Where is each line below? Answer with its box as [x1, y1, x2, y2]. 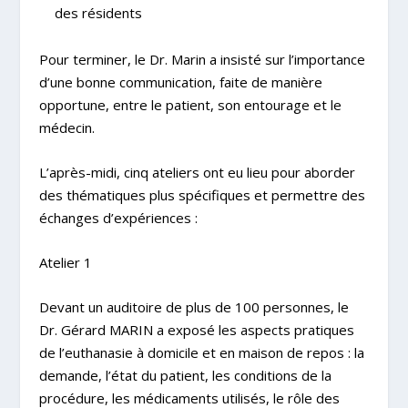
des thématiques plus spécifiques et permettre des [38, 185, 365, 204]
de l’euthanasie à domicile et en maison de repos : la [38, 342, 364, 362]
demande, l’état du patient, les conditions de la [38, 365, 331, 384]
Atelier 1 [38, 252, 92, 271]
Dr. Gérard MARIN [38, 320, 157, 339]
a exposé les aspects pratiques [156, 320, 354, 339]
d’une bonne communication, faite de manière [38, 72, 322, 91]
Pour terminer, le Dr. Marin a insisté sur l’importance [38, 49, 365, 68]
